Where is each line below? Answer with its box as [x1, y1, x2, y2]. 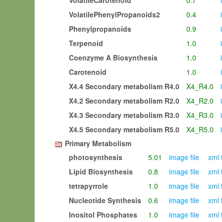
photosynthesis [65, 152, 126, 162]
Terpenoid [65, 38, 107, 48]
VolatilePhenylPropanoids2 [65, 9, 164, 19]
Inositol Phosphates [65, 210, 141, 220]
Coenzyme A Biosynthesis [65, 53, 162, 62]
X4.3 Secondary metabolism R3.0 [65, 110, 183, 120]
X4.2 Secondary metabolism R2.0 [65, 96, 183, 106]
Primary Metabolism [65, 138, 131, 148]
